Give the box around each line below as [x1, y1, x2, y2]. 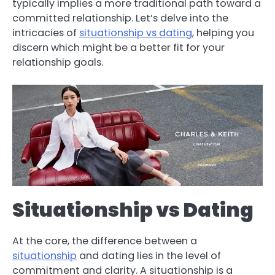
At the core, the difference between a [12, 233, 197, 248]
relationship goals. [12, 55, 103, 69]
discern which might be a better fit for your [12, 40, 225, 55]
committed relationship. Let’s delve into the [12, 10, 228, 25]
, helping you [192, 25, 254, 40]
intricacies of [12, 25, 79, 40]
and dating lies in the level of [77, 248, 221, 263]
